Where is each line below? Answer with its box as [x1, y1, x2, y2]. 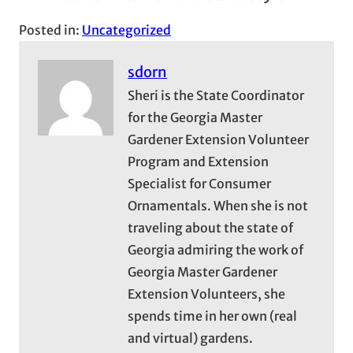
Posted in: [19, 21, 82, 38]
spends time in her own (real [128, 307, 298, 324]
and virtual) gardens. [128, 329, 254, 346]
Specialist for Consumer [128, 175, 272, 191]
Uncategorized [82, 21, 171, 38]
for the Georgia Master [128, 109, 263, 125]
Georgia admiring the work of [128, 241, 304, 258]
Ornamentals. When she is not [128, 197, 309, 214]
